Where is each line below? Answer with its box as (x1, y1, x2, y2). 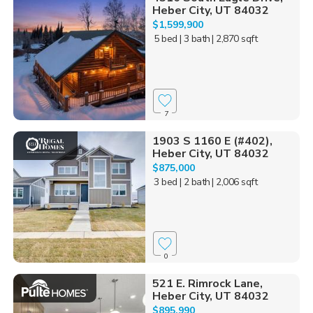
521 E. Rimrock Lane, (152, 276, 263, 292)
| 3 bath (179, 31, 210, 45)
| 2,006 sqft (212, 175, 258, 189)
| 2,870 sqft (212, 31, 258, 45)
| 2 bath (179, 175, 210, 189)
